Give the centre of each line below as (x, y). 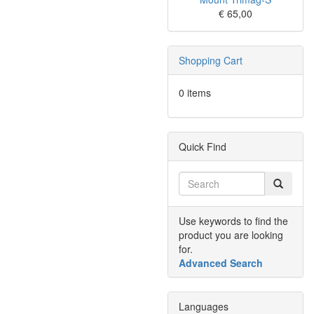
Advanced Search (221, 263)
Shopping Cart (211, 60)
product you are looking (231, 235)
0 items (195, 93)
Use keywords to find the (233, 221)
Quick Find (203, 146)
